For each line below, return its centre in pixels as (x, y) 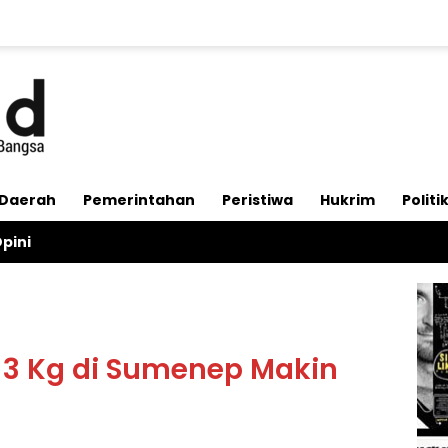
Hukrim (347, 200)
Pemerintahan (139, 200)
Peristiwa (257, 200)
